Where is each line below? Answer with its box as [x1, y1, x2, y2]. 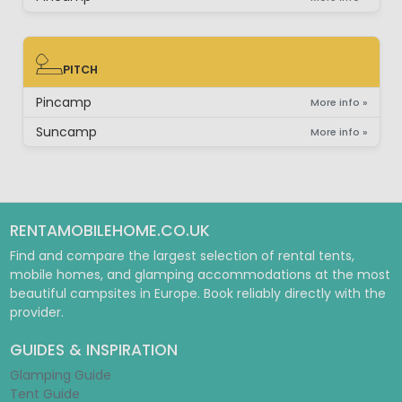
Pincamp [35, 92, 92, 111]
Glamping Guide [9, 366, 111, 385]
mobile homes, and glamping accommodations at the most [9, 266, 390, 284]
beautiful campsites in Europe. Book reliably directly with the [9, 284, 386, 303]
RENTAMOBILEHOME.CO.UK [9, 220, 210, 242]
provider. [9, 303, 64, 322]
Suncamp [35, 122, 97, 141]
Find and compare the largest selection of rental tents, [9, 247, 354, 266]
